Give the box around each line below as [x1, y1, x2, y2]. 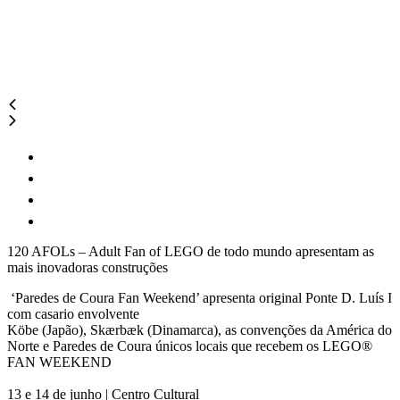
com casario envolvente [7, 306, 139, 321]
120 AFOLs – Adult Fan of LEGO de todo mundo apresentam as [7, 244, 374, 259]
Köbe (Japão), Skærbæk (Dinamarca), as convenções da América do [7, 322, 392, 337]
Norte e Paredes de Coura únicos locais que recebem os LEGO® [7, 338, 372, 354]
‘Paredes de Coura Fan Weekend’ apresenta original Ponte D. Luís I [7, 290, 392, 305]
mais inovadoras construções [7, 260, 168, 275]
